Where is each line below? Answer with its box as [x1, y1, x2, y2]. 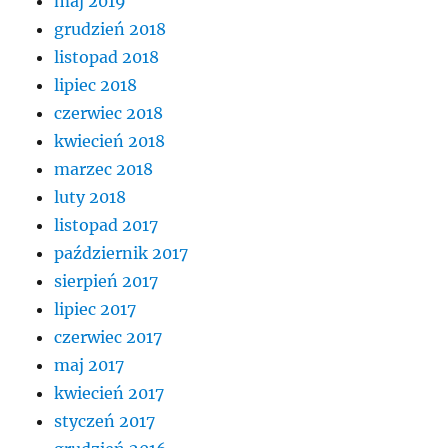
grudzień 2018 [54, 19, 167, 40]
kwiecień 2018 [54, 131, 166, 152]
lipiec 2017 [54, 299, 137, 320]
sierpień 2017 [54, 271, 159, 292]
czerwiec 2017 [54, 327, 163, 348]
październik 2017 [54, 243, 189, 264]
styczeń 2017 [54, 411, 156, 432]
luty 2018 [54, 187, 127, 208]
